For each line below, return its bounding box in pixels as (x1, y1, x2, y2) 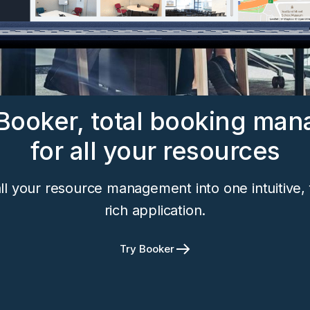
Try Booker (119, 242, 174, 255)
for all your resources (30, 136, 280, 166)
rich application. (104, 202, 206, 219)
